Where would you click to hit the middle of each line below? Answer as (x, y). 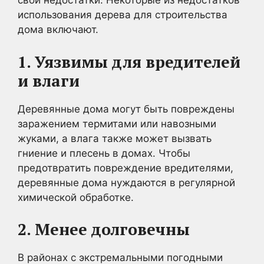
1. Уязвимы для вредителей (129, 62)
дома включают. (58, 29)
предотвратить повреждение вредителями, (126, 168)
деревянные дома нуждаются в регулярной (126, 182)
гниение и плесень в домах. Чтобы (104, 153)
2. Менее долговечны (104, 229)
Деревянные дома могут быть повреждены (126, 109)
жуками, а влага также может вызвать (115, 138)
